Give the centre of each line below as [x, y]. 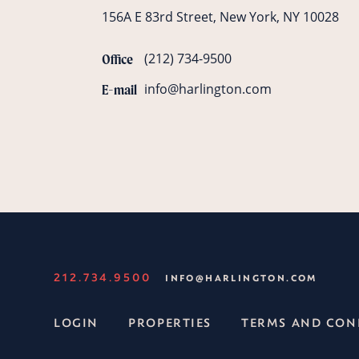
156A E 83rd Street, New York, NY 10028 [221, 17]
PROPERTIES [170, 322]
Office [118, 59]
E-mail [120, 90]
